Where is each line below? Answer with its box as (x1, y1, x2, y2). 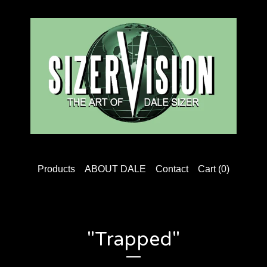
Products (38, 164, 75, 174)
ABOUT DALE (85, 164, 146, 174)
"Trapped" (87, 228, 180, 251)
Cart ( (198, 164, 221, 174)
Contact (156, 164, 188, 174)
